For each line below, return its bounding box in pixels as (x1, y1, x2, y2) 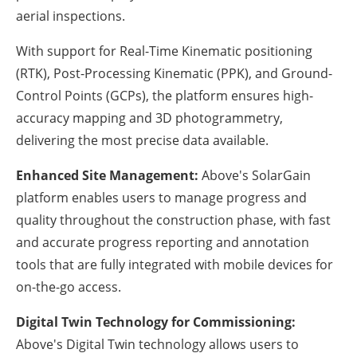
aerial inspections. (16, 7, 125, 25)
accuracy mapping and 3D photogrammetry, (16, 109, 283, 127)
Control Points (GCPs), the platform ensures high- (16, 87, 313, 105)
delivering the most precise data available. (16, 131, 269, 150)
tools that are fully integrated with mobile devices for (16, 256, 333, 274)
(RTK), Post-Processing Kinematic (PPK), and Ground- (16, 65, 332, 83)
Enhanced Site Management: (16, 167, 198, 185)
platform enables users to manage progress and (16, 189, 307, 207)
